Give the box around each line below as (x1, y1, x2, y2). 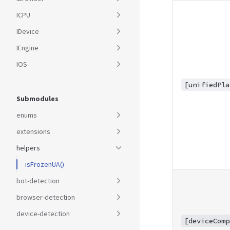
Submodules (16, 94, 59, 103)
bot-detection (16, 176, 60, 185)
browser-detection (16, 193, 75, 202)
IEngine (16, 43, 39, 52)
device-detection (16, 209, 70, 218)
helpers (16, 143, 40, 152)
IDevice (16, 27, 39, 36)
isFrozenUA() (25, 160, 64, 169)
